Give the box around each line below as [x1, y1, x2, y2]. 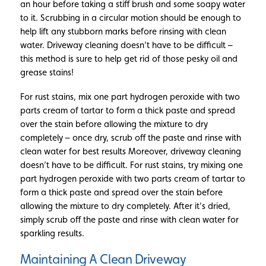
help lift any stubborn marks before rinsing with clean [20, 26, 226, 37]
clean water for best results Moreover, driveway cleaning [20, 146, 241, 157]
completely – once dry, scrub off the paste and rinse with [20, 132, 241, 143]
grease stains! [20, 67, 74, 78]
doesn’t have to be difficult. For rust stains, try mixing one [20, 160, 243, 170]
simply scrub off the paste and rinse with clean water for [20, 214, 239, 225]
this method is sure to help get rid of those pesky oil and [20, 53, 237, 64]
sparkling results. [20, 228, 84, 239]
